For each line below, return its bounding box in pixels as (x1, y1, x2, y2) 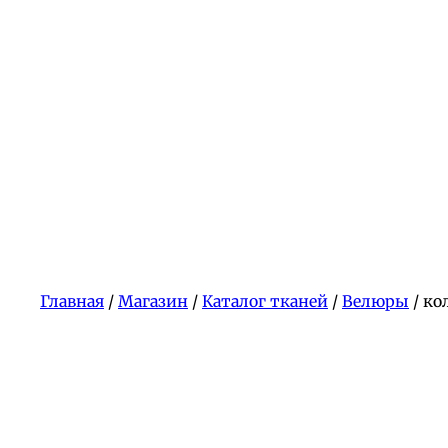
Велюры (342, 290, 409, 311)
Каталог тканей (202, 290, 328, 311)
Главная (40, 290, 104, 311)
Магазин (118, 290, 188, 311)
